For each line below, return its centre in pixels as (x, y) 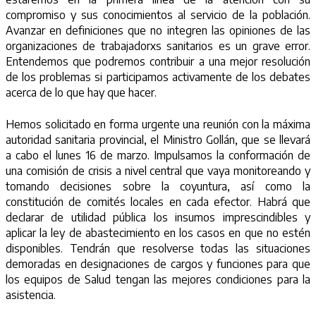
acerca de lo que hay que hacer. (81, 92)
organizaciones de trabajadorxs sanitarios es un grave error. (158, 45)
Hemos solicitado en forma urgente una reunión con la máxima (158, 124)
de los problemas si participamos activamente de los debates (158, 77)
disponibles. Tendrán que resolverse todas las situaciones (158, 248)
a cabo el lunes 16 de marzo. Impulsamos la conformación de (158, 155)
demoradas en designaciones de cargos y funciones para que (158, 263)
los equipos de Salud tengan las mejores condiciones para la (158, 279)
